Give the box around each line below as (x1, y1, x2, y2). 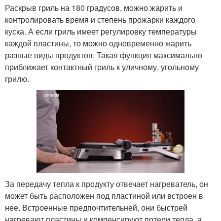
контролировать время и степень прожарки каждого (5, 13, 195, 25)
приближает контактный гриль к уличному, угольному (5, 61, 199, 73)
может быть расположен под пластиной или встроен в (5, 189, 203, 201)
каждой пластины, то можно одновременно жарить (5, 37, 191, 49)
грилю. (5, 73, 29, 84)
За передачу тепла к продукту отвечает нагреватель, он (5, 178, 208, 189)
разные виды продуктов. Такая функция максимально (5, 49, 202, 61)
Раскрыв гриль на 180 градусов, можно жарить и (5, 1, 183, 13)
